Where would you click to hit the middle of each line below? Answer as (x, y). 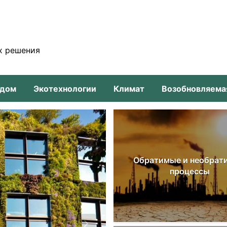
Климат (129, 89)
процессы (190, 171)
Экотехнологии (65, 89)
